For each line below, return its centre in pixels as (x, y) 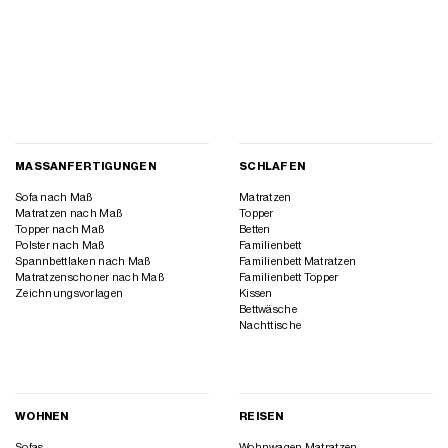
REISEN (262, 417)
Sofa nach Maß (54, 197)
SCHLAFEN (272, 167)
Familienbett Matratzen (298, 261)
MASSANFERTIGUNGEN (81, 167)
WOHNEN (42, 417)
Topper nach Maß (60, 229)
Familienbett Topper (289, 277)
